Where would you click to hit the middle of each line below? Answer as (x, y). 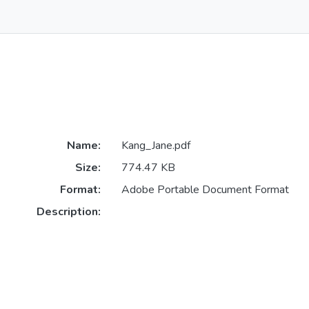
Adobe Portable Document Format (205, 190)
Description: (68, 212)
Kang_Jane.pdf (156, 146)
